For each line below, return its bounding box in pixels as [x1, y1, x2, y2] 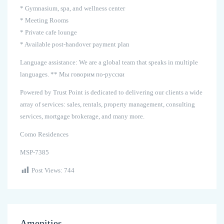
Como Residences [20, 130, 68, 138]
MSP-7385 [20, 148, 49, 156]
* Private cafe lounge [20, 28, 77, 36]
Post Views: [31, 166, 62, 174]
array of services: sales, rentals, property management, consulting [20, 100, 195, 108]
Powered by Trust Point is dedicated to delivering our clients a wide [20, 88, 202, 96]
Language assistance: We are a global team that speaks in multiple [20, 58, 198, 66]
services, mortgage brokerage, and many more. [20, 112, 144, 120]
